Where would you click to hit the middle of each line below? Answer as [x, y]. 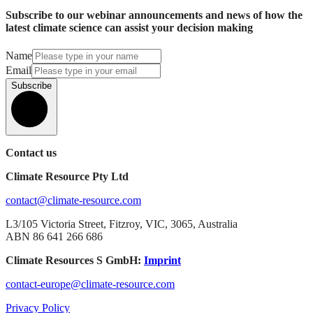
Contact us [31, 153]
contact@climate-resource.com [73, 201]
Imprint [162, 261]
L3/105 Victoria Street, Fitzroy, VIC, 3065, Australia [122, 224]
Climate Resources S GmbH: [75, 261]
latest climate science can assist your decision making [129, 28]
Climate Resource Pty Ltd [67, 177]
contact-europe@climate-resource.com [90, 284]
